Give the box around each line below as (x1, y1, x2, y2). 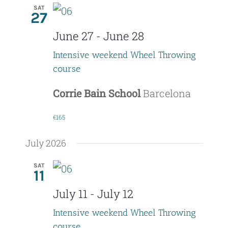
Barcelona (142, 87, 191, 100)
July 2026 (25, 137, 66, 149)
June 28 (103, 28, 144, 44)
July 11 (52, 186, 88, 201)
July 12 (97, 186, 133, 201)
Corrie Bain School (52, 87, 143, 100)
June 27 (52, 28, 94, 44)
